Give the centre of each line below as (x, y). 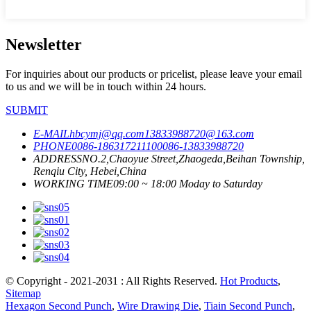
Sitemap (23, 293)
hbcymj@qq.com (107, 133)
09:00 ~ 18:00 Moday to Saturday (188, 183)
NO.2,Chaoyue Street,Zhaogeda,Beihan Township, (193, 158)
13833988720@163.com (199, 133)
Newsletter (44, 44)
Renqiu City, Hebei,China (90, 171)
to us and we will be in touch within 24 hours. (106, 86)
